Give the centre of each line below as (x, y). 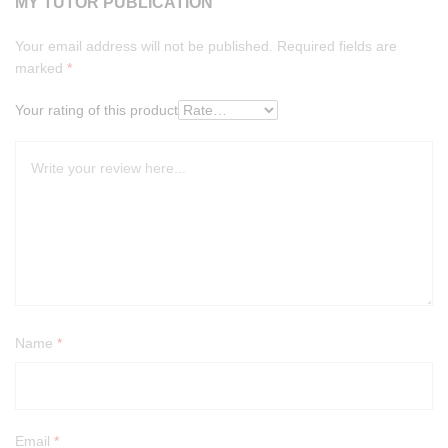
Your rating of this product (96, 109)
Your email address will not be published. (144, 45)
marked (41, 67)
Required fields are (337, 45)
